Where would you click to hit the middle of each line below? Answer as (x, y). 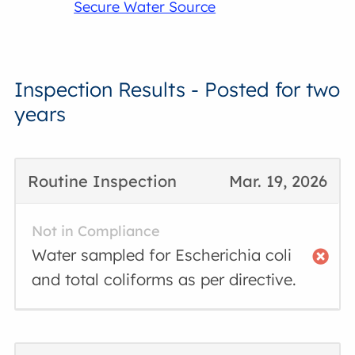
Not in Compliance (96, 231)
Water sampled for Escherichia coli (162, 255)
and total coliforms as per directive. (164, 279)
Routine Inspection (103, 181)
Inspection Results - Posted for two (177, 89)
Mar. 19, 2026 (278, 181)
